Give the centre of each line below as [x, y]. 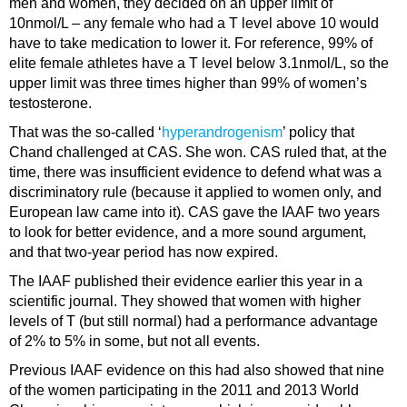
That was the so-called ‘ [85, 133]
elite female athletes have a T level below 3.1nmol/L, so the [199, 64]
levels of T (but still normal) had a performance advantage [194, 322]
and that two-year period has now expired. [144, 253]
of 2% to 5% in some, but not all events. [134, 342]
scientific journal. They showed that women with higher [185, 302]
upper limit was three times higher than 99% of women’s [188, 84]
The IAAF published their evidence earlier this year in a [186, 282]
